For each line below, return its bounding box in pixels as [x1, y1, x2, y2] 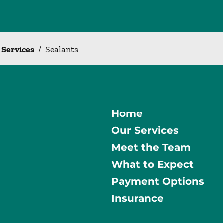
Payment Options [111, 175, 204, 188]
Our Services [111, 124, 179, 137]
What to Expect [111, 158, 194, 171]
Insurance [111, 192, 164, 205]
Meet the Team [111, 141, 191, 154]
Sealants [45, 43, 78, 55]
